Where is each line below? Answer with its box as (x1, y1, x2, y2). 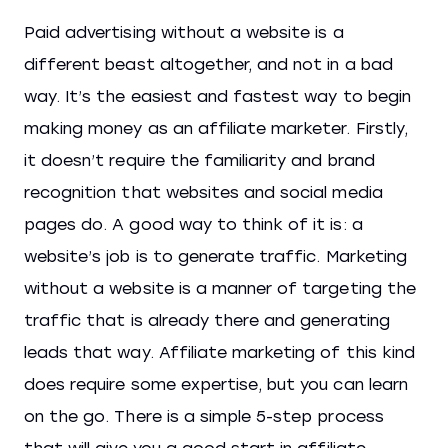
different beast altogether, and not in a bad (24, 55, 393, 74)
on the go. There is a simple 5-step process (24, 407, 384, 426)
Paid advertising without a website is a (24, 23, 344, 42)
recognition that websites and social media (24, 183, 383, 202)
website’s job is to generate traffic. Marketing (24, 247, 407, 266)
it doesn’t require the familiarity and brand (24, 151, 375, 170)
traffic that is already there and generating (24, 311, 390, 330)
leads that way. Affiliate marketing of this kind (24, 343, 415, 362)
